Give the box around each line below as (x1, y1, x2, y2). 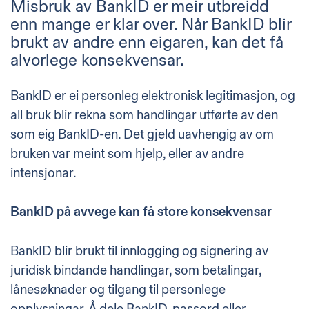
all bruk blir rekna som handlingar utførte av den (10, 106, 278, 123)
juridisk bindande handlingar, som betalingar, (10, 261, 261, 279)
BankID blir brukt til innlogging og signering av (10, 242, 268, 259)
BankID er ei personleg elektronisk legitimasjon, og (10, 87, 295, 104)
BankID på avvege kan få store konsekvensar (10, 203, 272, 221)
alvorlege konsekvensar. (10, 50, 184, 71)
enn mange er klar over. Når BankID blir (10, 14, 291, 35)
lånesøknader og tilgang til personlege (10, 281, 226, 298)
